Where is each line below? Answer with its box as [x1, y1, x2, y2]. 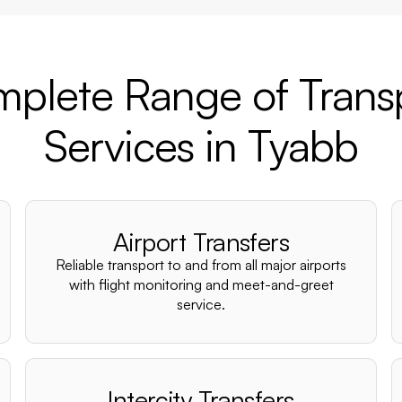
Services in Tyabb [43, 118, 359, 172]
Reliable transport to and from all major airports [56, 256, 346, 274]
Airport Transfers [112, 226, 290, 258]
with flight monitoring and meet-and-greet [68, 275, 334, 293]
